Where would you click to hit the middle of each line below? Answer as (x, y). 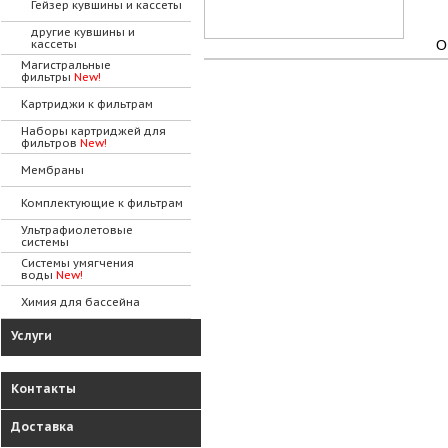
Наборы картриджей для (93, 131)
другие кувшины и (83, 32)
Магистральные (66, 65)
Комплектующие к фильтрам (102, 203)
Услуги (31, 335)
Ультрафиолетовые (77, 230)
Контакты (43, 388)
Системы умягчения (77, 263)
